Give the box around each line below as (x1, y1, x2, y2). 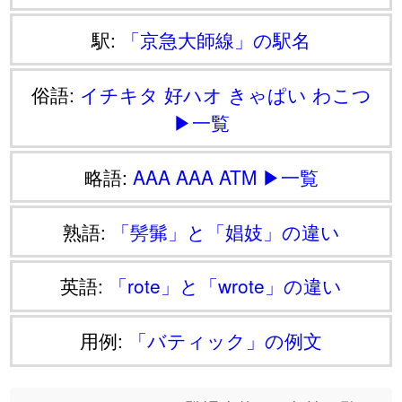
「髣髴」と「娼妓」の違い (110, 217, 340, 245)
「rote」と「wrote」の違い (109, 272, 342, 300)
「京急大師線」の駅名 (121, 25, 310, 53)
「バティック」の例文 (128, 327, 322, 354)
